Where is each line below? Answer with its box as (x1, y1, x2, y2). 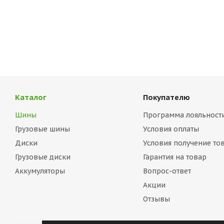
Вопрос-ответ (142, 166, 191, 175)
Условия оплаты (142, 124, 199, 133)
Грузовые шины (15, 124, 70, 133)
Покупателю (142, 92, 190, 102)
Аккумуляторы (15, 166, 65, 175)
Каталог (15, 92, 46, 102)
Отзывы (142, 194, 170, 203)
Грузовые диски (15, 152, 70, 161)
